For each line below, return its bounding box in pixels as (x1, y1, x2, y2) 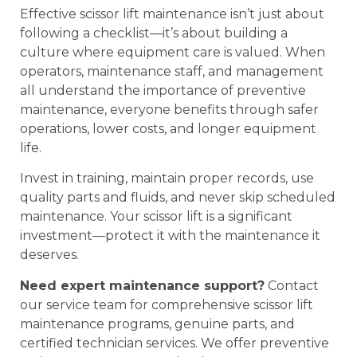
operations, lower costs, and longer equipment (20, 120, 316, 136)
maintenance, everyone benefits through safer (20, 101, 319, 117)
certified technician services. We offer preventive (20, 335, 329, 351)
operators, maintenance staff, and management (20, 63, 324, 79)
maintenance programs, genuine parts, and (20, 316, 295, 331)
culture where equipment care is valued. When (20, 44, 325, 60)
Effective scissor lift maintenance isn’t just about (20, 6, 324, 22)
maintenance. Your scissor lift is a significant (20, 209, 292, 225)
